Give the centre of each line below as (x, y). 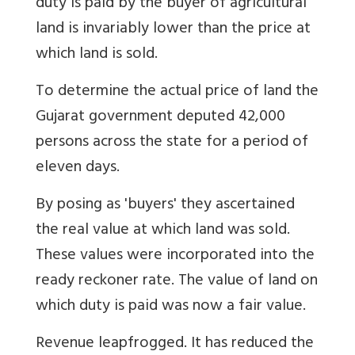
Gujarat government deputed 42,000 (160, 117)
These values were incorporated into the (175, 256)
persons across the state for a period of (172, 143)
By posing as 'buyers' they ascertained (165, 205)
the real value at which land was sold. (163, 231)
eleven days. (78, 168)
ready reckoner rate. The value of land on (177, 281)
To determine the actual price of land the (177, 92)
